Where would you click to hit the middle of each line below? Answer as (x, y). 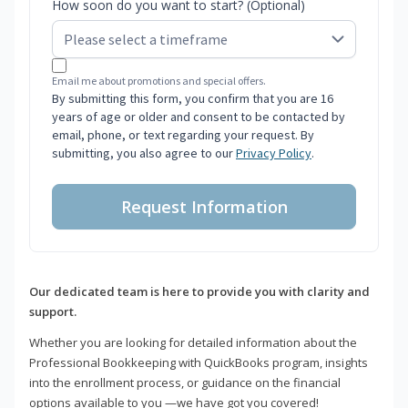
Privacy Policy (274, 153)
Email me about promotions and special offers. (159, 81)
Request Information (204, 207)
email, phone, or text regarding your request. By (183, 135)
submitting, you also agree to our (144, 153)
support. (53, 312)
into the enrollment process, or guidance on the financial (185, 383)
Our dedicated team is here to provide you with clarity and (199, 292)
